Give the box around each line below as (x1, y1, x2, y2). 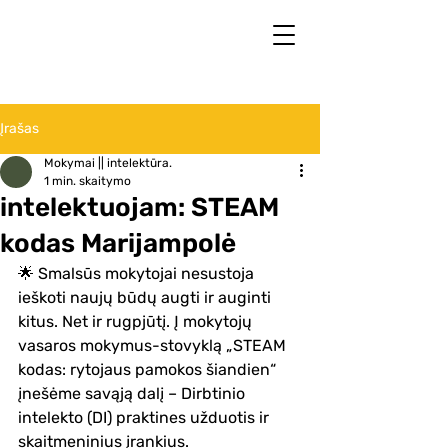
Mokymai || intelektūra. (44, 156, 172, 170)
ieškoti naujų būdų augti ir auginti (18, 288, 275, 307)
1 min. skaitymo (44, 174, 131, 188)
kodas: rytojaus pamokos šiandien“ (18, 360, 280, 379)
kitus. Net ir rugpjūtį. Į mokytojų (18, 312, 256, 331)
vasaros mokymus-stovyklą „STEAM (18, 336, 290, 355)
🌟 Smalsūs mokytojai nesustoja (18, 264, 258, 283)
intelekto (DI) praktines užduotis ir (18, 408, 273, 427)
